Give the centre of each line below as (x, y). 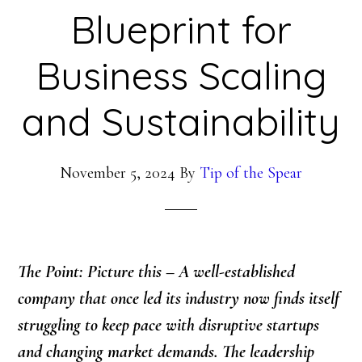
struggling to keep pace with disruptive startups (169, 325)
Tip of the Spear (251, 173)
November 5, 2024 (118, 173)
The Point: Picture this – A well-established (157, 272)
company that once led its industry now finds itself (179, 299)
